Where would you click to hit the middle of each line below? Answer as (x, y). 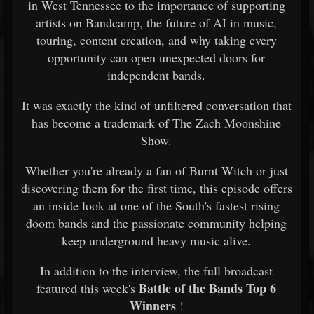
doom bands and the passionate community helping (156, 223)
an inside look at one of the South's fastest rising (156, 205)
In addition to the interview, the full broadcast (156, 271)
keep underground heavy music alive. (156, 240)
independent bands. (156, 75)
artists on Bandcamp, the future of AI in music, (156, 22)
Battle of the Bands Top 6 (207, 288)
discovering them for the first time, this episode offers (156, 188)
